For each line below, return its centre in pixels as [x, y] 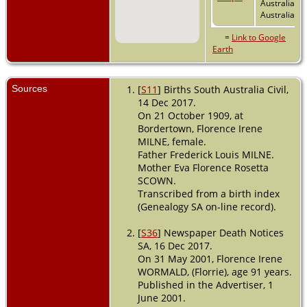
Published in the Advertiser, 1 [205, 285]
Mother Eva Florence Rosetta [203, 168]
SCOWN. [157, 181]
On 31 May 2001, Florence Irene [210, 259]
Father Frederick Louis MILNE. [206, 155]
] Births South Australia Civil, [223, 90]
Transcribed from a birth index [208, 194]
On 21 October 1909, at [190, 116]
